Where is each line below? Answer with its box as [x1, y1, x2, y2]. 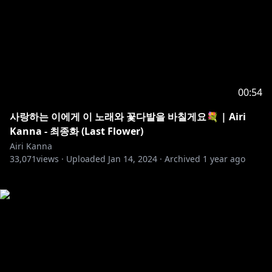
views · [36, 153, 64, 165]
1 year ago [203, 153, 245, 165]
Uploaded [66, 153, 106, 165]
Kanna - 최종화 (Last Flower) [10, 124, 143, 138]
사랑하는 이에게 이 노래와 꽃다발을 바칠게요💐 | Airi [10, 110, 246, 123]
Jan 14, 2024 [108, 153, 157, 165]
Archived [165, 153, 200, 165]
